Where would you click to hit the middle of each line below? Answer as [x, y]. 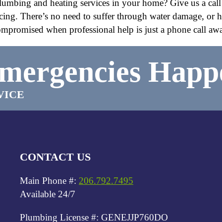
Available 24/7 [48, 194]
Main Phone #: [49, 180]
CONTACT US [55, 157]
